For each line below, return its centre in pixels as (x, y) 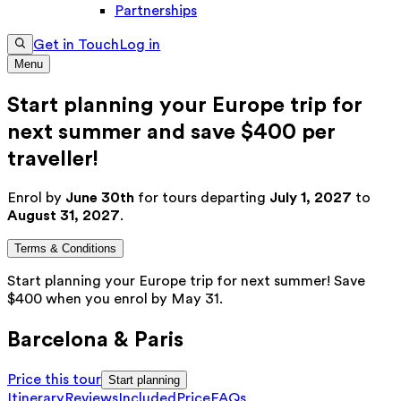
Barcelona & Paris (95, 340)
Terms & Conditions (65, 249)
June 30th (100, 198)
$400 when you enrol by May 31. (115, 299)
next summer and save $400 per (171, 131)
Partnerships (156, 11)
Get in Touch (77, 44)
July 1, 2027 (311, 198)
